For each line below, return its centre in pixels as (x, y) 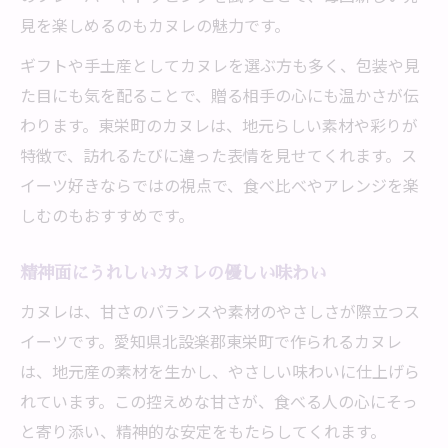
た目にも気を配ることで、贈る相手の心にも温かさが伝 (219, 95)
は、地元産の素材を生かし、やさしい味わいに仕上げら (220, 371)
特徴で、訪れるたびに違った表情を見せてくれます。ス (218, 155)
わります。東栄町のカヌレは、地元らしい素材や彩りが (219, 125)
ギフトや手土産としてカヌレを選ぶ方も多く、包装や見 (220, 65)
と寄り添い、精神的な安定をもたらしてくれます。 (203, 431)
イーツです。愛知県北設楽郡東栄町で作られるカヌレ (211, 341)
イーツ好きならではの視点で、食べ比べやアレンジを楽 (219, 185)
